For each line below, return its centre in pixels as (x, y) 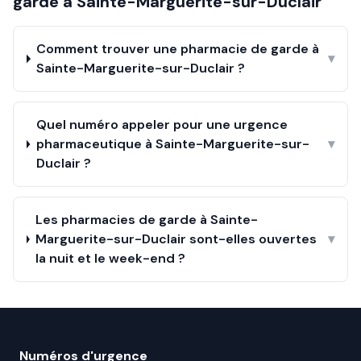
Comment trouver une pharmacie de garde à (178, 49)
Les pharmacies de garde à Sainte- (146, 220)
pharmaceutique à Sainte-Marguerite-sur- (172, 144)
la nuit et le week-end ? (110, 258)
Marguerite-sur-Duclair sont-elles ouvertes (176, 239)
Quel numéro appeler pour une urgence (162, 124)
